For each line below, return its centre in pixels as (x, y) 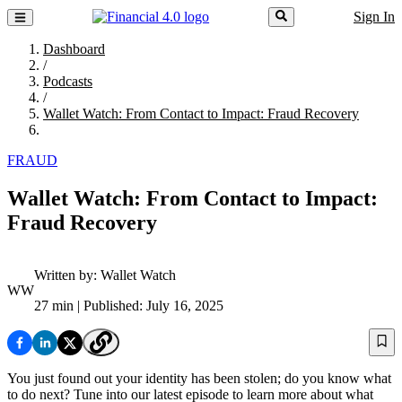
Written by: (67, 275)
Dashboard (74, 49)
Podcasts (68, 82)
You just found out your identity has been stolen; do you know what (199, 379)
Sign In (374, 17)
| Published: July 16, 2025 (149, 306)
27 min (54, 306)
